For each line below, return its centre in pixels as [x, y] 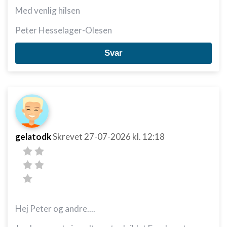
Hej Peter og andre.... [55, 209]
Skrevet [68, 137]
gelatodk [33, 137]
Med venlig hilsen [48, 10]
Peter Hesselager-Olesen [64, 30]
